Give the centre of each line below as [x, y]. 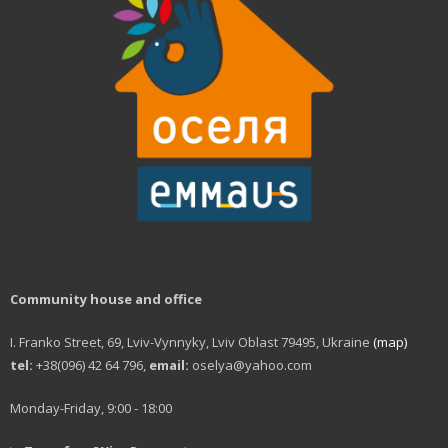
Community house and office [106, 298]
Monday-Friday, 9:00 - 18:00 [91, 407]
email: [169, 364]
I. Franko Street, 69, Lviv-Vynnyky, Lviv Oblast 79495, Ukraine [191, 341]
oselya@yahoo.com [250, 364]
